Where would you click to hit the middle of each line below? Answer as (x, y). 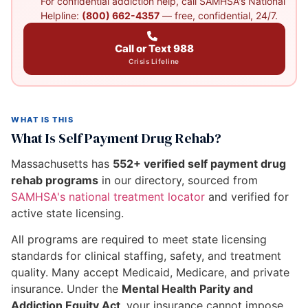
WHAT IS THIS (43, 120)
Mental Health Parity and (187, 289)
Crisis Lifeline (154, 61)
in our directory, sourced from (178, 180)
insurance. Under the (66, 289)
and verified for (247, 197)
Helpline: (61, 15)
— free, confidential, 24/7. (218, 15)
